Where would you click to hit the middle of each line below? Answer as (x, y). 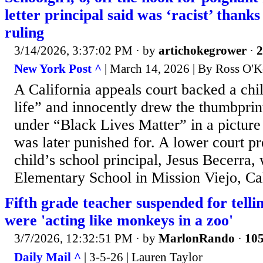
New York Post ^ (58, 69)
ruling (24, 32)
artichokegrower (203, 50)
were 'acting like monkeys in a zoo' (119, 220)
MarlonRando (197, 239)
